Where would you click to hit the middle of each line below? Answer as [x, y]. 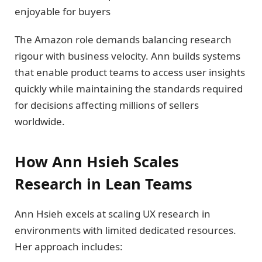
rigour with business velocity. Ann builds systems [127, 56]
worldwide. [40, 122]
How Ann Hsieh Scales [97, 161]
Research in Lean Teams [104, 183]
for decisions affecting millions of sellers [107, 105]
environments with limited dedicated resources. [125, 230]
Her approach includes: [69, 246]
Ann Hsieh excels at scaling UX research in [113, 213]
